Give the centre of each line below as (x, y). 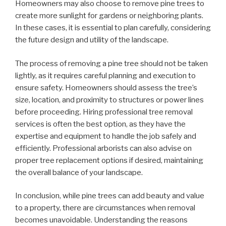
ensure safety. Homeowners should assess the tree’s (106, 88)
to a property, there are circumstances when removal (105, 208)
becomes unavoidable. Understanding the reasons (101, 220)
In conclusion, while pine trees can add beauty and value (110, 196)
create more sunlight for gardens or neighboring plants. (109, 16)
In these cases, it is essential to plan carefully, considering (113, 28)
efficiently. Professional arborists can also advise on (103, 148)
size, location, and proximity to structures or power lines (109, 100)
